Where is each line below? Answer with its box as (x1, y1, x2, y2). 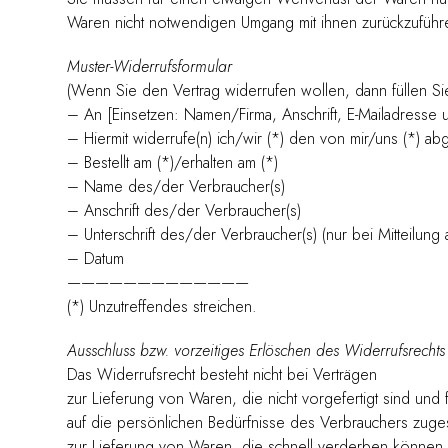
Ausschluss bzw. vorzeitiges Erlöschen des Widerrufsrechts (67, 338, 446, 362)
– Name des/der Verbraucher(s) (67, 174, 286, 198)
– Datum (67, 246, 125, 270)
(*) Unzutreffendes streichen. (67, 294, 258, 318)
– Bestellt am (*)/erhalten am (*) (67, 150, 279, 174)
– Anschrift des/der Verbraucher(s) (67, 198, 302, 222)
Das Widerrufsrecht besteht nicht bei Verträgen (67, 362, 378, 386)
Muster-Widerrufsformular (67, 54, 233, 78)
